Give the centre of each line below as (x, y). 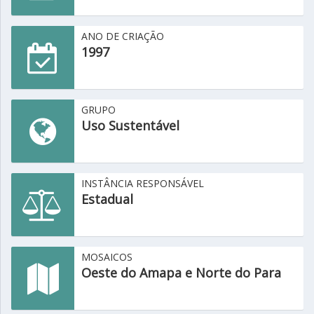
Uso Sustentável (130, 125)
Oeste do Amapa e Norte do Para (181, 273)
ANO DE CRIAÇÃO (123, 36)
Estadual (107, 199)
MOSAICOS (107, 257)
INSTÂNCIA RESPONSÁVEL (143, 183)
